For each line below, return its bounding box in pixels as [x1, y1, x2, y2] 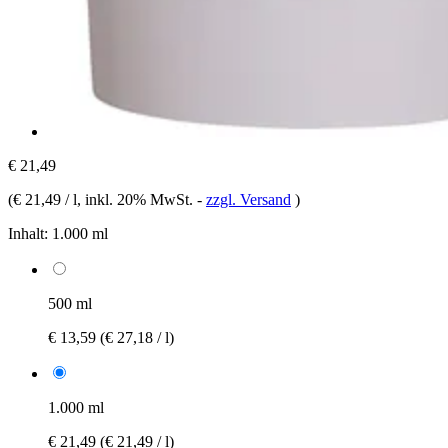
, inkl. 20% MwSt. [77, 190, 197, 208]
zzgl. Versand [206, 190, 291, 208]
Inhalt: [8, 224, 48, 242]
